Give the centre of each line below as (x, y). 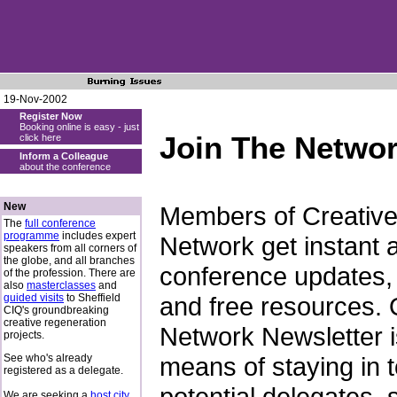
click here (40, 137)
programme (31, 236)
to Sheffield (92, 298)
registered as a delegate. (63, 370)
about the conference (65, 167)
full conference (60, 223)
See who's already (48, 358)
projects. (24, 335)
